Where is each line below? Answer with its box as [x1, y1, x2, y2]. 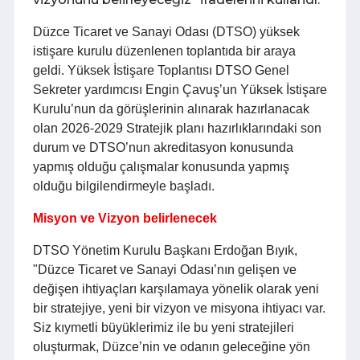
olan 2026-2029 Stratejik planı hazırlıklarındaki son [33, 121, 321, 136]
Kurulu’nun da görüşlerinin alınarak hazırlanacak [33, 102, 309, 117]
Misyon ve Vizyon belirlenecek [33, 211, 217, 226]
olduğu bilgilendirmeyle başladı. [33, 179, 215, 194]
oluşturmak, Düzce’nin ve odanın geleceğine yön [33, 340, 310, 354]
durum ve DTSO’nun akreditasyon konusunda [33, 141, 293, 155]
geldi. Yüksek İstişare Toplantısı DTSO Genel [33, 63, 289, 78]
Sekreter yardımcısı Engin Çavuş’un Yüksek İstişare [33, 83, 327, 97]
